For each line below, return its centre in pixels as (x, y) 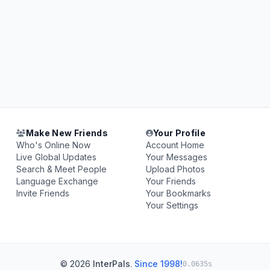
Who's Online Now (54, 145)
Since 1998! (159, 264)
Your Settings (172, 205)
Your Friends (171, 181)
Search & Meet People (62, 169)
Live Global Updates (57, 157)
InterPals (111, 264)
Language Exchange (58, 181)
